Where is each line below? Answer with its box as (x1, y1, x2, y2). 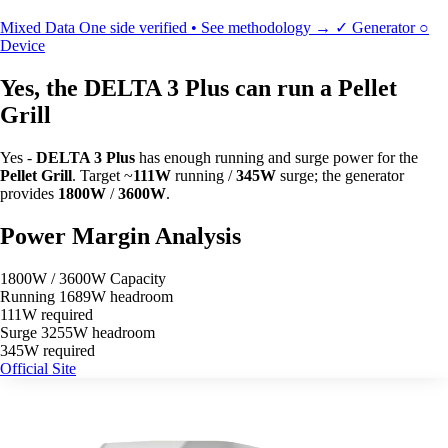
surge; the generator (276, 166, 404, 184)
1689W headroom (59, 287, 173, 305)
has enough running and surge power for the (135, 148, 418, 166)
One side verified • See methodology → (79, 19, 335, 36)
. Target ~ (72, 166, 133, 184)
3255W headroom (41, 323, 155, 341)
